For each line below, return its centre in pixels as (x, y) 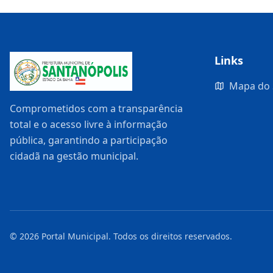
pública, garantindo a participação (89, 140)
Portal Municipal (75, 236)
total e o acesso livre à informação (89, 125)
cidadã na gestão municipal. (74, 156)
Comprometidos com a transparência (96, 109)
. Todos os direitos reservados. (170, 236)
